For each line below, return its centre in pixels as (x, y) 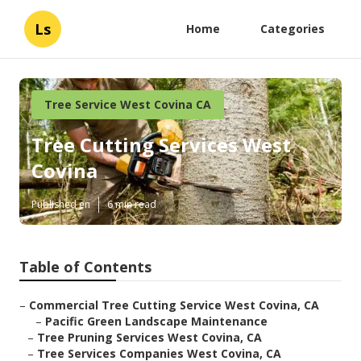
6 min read (132, 205)
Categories (293, 29)
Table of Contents (85, 267)
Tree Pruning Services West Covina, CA (149, 338)
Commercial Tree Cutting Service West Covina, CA (174, 305)
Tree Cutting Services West (161, 145)
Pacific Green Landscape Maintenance (156, 322)
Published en (61, 205)
